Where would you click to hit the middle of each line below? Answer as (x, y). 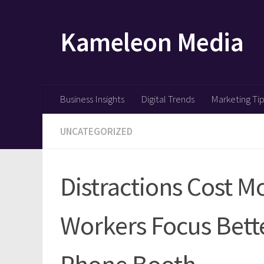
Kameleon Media (152, 42)
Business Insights (92, 99)
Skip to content (49, 18)
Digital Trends (168, 99)
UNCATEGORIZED (96, 131)
